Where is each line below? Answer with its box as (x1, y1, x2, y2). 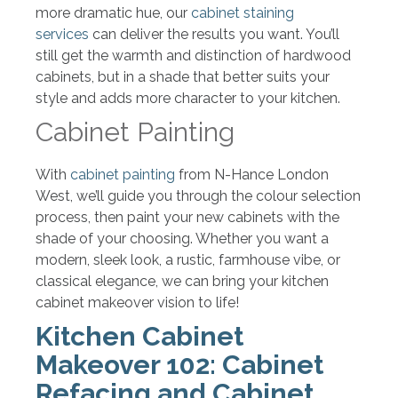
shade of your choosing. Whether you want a (36, 229, 329, 247)
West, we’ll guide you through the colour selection (36, 187, 361, 204)
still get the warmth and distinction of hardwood (36, 46, 351, 64)
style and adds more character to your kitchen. (36, 89, 340, 107)
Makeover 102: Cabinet (36, 348, 323, 380)
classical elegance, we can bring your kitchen (36, 272, 329, 290)
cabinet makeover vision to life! (36, 293, 239, 311)
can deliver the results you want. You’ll (89, 25, 339, 43)
